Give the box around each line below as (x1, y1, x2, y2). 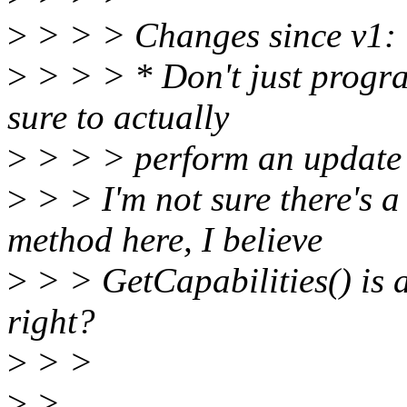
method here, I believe (7, 220, 323, 260)
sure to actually (7, 97, 229, 137)
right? (7, 302, 95, 342)
